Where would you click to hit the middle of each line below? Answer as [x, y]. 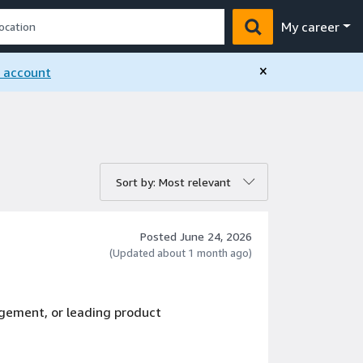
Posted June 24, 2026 [196, 236]
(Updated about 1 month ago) [181, 253]
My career [311, 26]
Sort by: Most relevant [173, 182]
